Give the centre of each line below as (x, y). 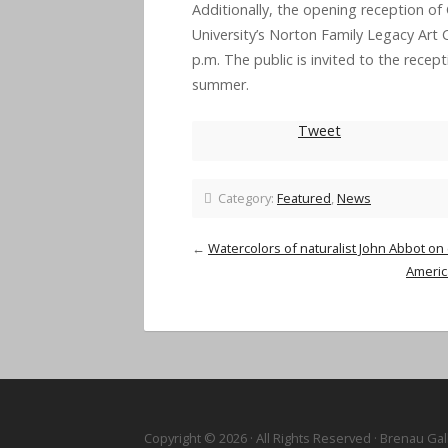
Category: (244, 197)
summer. (220, 84)
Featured (304, 197)
